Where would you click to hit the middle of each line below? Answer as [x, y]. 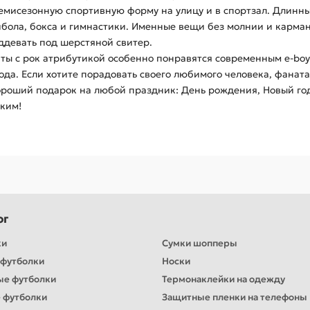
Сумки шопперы [200, 243]
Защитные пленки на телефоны [235, 297]
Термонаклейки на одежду [224, 279]
